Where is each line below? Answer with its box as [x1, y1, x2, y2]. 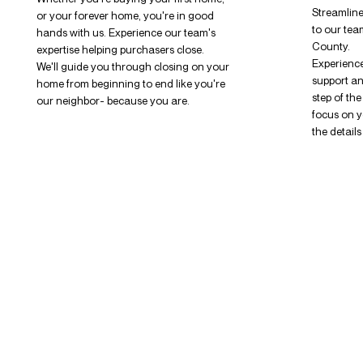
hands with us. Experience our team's [36, 26, 216, 40]
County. [312, 40, 351, 53]
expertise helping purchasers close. [36, 43, 207, 57]
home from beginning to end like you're [36, 77, 225, 91]
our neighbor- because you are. [36, 94, 190, 108]
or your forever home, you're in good [36, 9, 214, 23]
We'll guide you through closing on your [36, 60, 229, 74]
